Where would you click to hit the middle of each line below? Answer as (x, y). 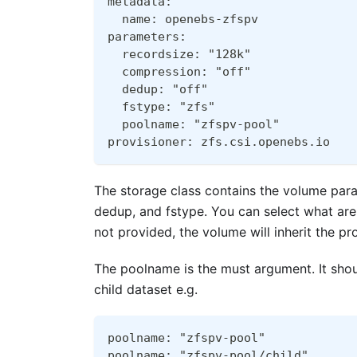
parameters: (147, 36)
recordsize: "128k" (179, 54)
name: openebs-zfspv (183, 19)
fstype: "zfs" (161, 106)
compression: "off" (179, 71)
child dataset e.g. (146, 289)
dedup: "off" (158, 89)
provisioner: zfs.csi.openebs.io (219, 141)
